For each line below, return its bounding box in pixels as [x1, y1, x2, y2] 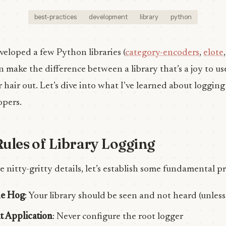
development [89, 13, 128, 21]
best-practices [34, 13, 77, 21]
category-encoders [125, 48, 199, 58]
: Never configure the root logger [52, 212, 183, 221]
